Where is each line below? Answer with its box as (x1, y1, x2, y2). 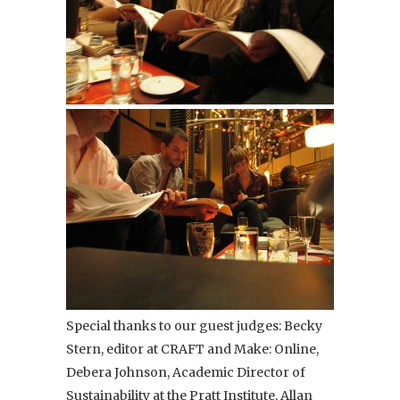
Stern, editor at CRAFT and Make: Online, (66, 340, 319, 357)
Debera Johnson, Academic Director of (66, 363, 305, 380)
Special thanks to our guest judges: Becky (66, 317, 322, 334)
